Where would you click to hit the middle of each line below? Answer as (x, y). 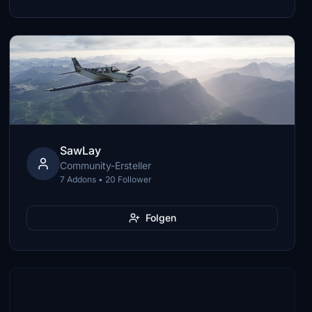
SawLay (81, 150)
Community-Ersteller (106, 165)
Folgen (161, 218)
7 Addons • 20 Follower (106, 179)
